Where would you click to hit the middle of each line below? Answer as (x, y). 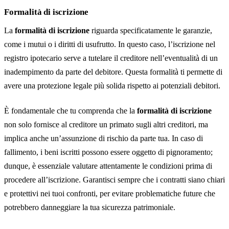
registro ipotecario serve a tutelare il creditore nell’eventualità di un (111, 58)
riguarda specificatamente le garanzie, (151, 30)
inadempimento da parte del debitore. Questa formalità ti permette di (113, 72)
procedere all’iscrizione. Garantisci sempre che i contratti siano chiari (114, 180)
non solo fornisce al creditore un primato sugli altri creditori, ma (106, 124)
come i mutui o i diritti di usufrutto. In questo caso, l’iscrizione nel (110, 44)
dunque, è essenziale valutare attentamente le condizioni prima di (108, 166)
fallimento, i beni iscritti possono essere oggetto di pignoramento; (108, 152)
